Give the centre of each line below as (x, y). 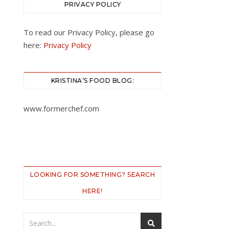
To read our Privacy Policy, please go (89, 32)
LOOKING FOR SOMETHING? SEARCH (93, 175)
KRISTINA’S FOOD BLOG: (93, 81)
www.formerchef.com (61, 108)
